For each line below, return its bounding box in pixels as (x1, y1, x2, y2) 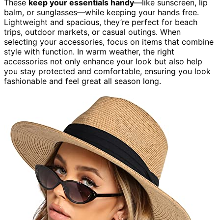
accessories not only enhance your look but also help (4, 56, 202, 66)
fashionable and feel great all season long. (4, 76, 161, 86)
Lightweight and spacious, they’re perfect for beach (4, 17, 197, 27)
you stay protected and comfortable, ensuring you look (4, 66, 211, 76)
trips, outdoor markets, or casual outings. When (4, 27, 181, 37)
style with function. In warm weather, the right (4, 46, 174, 56)
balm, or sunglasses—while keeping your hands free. (4, 7, 199, 17)
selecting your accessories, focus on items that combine (4, 36, 214, 47)
